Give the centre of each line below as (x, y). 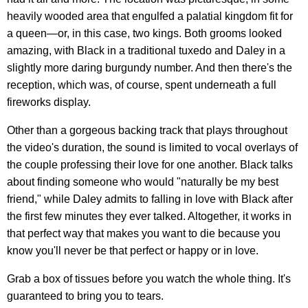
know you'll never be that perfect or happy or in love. (133, 250)
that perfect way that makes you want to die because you (144, 233)
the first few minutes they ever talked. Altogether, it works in (149, 216)
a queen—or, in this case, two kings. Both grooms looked (144, 33)
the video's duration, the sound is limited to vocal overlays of (152, 147)
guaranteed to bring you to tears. (85, 296)
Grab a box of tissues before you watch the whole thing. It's (149, 278)
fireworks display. (49, 102)
